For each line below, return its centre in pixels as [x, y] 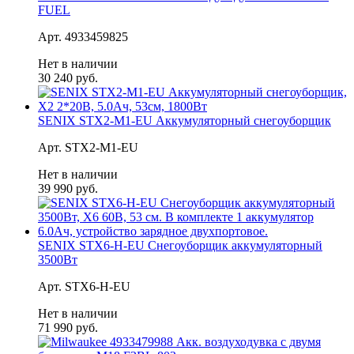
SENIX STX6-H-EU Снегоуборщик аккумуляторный [180, 245]
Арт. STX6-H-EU [84, 286]
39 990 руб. [68, 188]
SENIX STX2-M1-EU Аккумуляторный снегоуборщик [185, 120]
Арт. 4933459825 [83, 36]
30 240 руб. [68, 77]
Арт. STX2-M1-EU [88, 147]
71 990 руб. [68, 327]
